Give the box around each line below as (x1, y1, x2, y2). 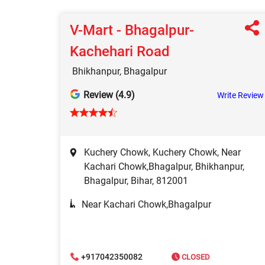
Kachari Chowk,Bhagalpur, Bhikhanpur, (84, 161, 244, 173)
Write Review (217, 91, 264, 101)
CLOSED (180, 252, 210, 261)
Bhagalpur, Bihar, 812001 (84, 175, 188, 187)
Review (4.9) (83, 89, 135, 101)
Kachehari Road (70, 43, 170, 60)
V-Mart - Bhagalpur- (70, 22, 194, 39)
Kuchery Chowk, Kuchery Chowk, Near (84, 147, 241, 159)
